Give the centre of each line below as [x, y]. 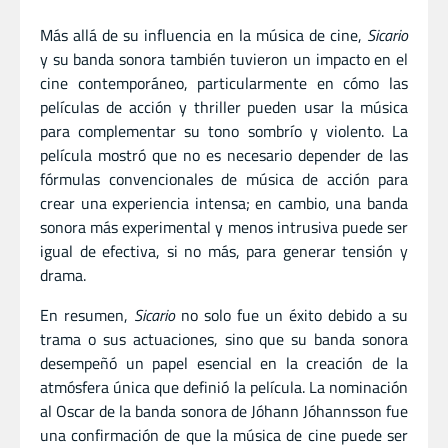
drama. [63, 274]
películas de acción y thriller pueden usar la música [224, 106]
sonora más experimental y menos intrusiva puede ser [224, 226]
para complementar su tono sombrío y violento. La [224, 130]
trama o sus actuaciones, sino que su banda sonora [224, 338]
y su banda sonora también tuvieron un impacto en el [224, 58]
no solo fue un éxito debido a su [291, 314]
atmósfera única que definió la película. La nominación [224, 386]
